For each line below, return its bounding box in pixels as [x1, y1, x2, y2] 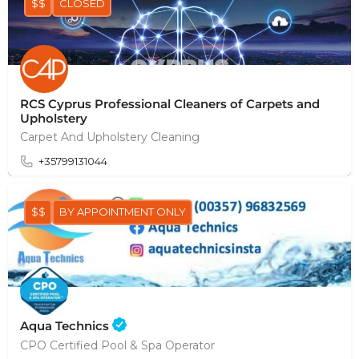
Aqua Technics [20, 317, 112, 333]
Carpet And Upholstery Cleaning [20, 129, 200, 144]
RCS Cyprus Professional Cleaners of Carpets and [20, 95, 320, 111]
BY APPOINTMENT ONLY [58, 205, 186, 219]
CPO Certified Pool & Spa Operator [20, 337, 215, 353]
